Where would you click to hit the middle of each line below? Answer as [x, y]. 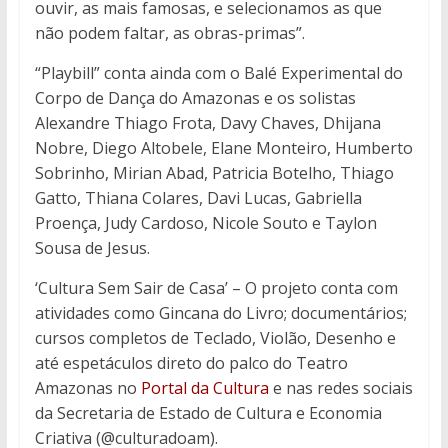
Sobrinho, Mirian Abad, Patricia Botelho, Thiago [214, 172]
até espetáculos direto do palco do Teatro [191, 362]
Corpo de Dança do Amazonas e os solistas [195, 97]
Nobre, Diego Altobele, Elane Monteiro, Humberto [223, 147]
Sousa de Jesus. [92, 247]
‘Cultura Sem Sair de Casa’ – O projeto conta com [216, 287]
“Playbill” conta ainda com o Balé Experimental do [218, 72]
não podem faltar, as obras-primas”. [169, 32]
